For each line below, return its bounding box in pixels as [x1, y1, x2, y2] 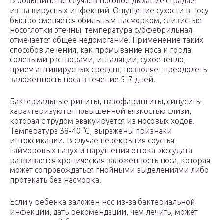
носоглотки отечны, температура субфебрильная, [10, 26, 194, 35]
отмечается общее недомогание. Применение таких [10, 35, 203, 45]
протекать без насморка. [10, 175, 101, 185]
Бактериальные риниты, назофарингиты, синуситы [10, 97, 202, 106]
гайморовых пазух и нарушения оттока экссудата [10, 146, 192, 155]
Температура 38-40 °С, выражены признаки [10, 126, 172, 136]
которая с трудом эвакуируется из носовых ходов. [10, 116, 194, 126]
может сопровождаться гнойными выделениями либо [10, 165, 209, 175]
